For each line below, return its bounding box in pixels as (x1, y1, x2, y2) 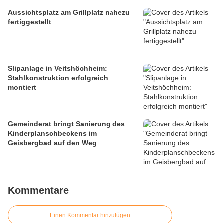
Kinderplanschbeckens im (8, 129, 97, 138)
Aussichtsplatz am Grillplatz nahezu (8, 8, 130, 17)
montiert (8, 83, 36, 92)
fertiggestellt (8, 18, 51, 26)
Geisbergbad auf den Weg (8, 139, 97, 147)
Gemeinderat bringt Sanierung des (8, 120, 125, 128)
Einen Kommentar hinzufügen (50, 212, 130, 219)
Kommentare (8, 185, 69, 196)
